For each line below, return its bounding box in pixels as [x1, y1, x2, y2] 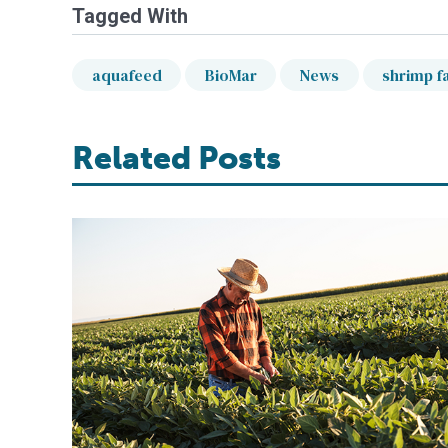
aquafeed [91, 64, 162, 87]
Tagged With [72, 4, 188, 29]
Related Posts [72, 139, 281, 178]
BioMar [204, 64, 257, 87]
